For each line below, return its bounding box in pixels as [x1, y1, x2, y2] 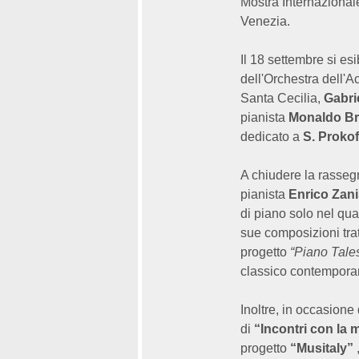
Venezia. [240, 14, 293, 28]
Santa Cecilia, [240, 91, 324, 105]
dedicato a [240, 130, 303, 143]
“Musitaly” [290, 341, 353, 355]
